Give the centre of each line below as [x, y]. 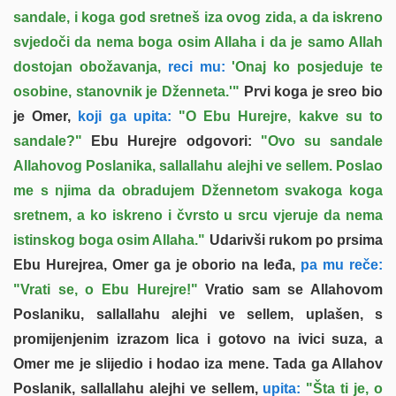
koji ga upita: [121, 116]
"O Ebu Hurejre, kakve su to [281, 116]
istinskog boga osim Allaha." [110, 240]
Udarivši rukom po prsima [294, 240]
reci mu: [193, 66]
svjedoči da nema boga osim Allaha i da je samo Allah [198, 42]
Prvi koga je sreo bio [311, 91]
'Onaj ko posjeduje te [304, 66]
